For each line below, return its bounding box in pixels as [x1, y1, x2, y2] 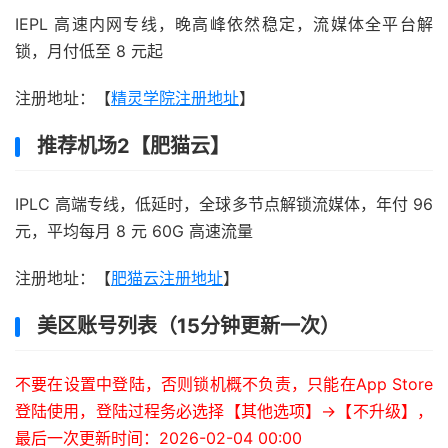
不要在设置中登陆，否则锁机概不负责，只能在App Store [15, 374, 433, 394]
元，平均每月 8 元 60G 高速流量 [15, 221, 253, 241]
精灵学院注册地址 [111, 88, 239, 108]
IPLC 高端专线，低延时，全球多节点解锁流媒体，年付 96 [15, 194, 433, 214]
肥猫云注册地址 [111, 268, 223, 288]
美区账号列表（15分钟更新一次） [37, 314, 340, 338]
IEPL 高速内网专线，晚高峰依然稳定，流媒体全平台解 [15, 14, 433, 34]
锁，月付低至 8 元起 [15, 41, 163, 61]
